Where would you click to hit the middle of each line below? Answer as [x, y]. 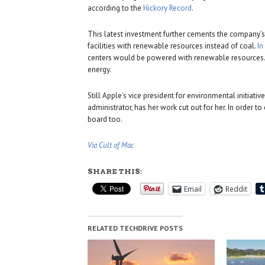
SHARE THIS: [115, 172]
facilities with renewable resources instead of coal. [172, 46]
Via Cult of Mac [111, 146]
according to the [115, 8]
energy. [99, 70]
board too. [105, 119]
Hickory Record [167, 8]
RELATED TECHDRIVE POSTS [135, 228]
